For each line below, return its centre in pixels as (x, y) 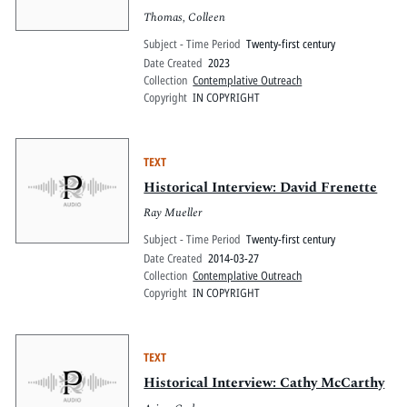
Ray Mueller (173, 213)
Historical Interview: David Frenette (261, 187)
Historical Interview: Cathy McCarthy (264, 383)
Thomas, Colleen (185, 18)
